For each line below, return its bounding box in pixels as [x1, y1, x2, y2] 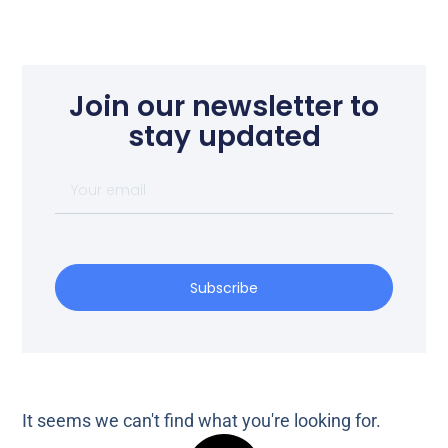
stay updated [127, 117, 321, 157]
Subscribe [190, 277, 258, 298]
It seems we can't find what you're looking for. [22, 410, 382, 432]
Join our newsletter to [69, 87, 379, 127]
